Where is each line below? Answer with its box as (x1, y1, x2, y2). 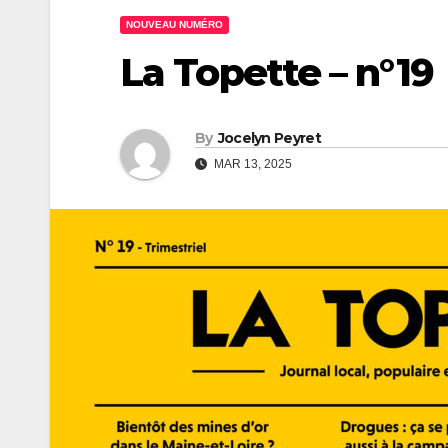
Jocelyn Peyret (217, 129, 321, 148)
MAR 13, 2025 (211, 157, 292, 172)
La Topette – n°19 (120, 49, 433, 96)
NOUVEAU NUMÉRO (126, 19, 223, 30)
